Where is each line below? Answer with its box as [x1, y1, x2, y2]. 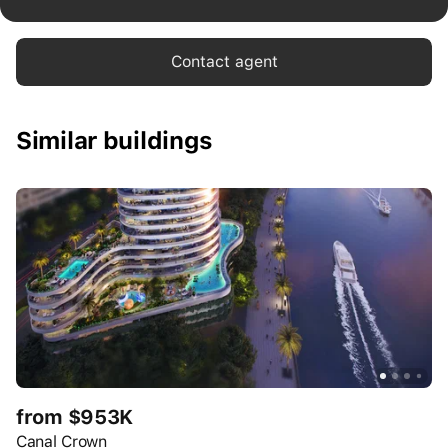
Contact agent [170, 52, 278, 71]
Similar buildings [16, 126, 214, 155]
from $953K [16, 405, 134, 429]
